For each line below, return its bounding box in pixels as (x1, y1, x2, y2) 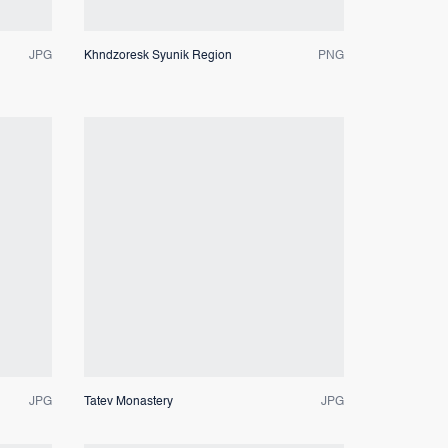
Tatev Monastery (83, 395, 173, 408)
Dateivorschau (165, 239, 262, 254)
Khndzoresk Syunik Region (83, 49, 232, 62)
